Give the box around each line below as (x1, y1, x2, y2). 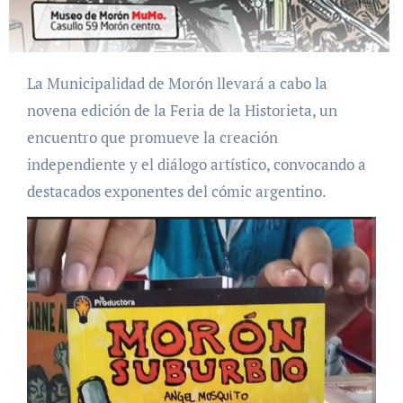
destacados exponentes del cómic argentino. (26, 181, 327, 202)
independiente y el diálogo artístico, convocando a (26, 154, 366, 175)
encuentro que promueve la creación (26, 127, 278, 148)
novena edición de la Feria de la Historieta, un (26, 100, 337, 121)
